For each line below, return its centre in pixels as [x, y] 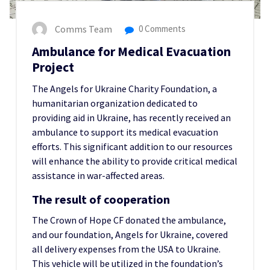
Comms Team [83, 29]
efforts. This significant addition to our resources [132, 147]
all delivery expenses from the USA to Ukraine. [126, 249]
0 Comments [161, 29]
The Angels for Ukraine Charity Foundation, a [124, 89]
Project [53, 67]
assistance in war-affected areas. [98, 176]
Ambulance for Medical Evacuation [131, 52]
